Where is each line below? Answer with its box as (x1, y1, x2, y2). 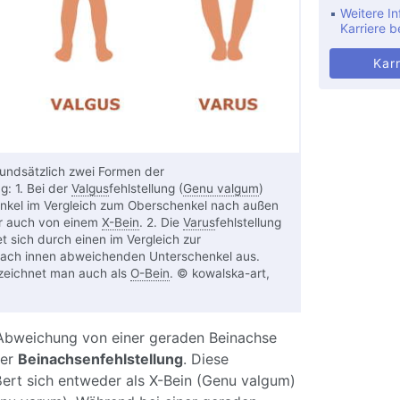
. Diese (182, 350, 229, 369)
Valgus (71, 181, 109, 196)
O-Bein (129, 266, 170, 281)
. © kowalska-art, (169, 266, 270, 281)
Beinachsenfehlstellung (17, 350, 183, 369)
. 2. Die (138, 215, 183, 230)
